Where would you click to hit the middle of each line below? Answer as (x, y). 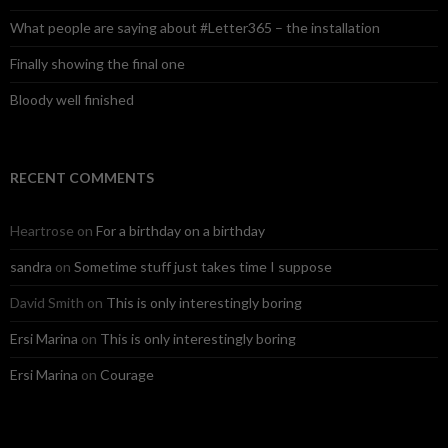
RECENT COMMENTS (82, 178)
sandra (31, 267)
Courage (127, 375)
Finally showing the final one (97, 64)
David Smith (47, 303)
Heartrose (42, 231)
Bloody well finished (72, 100)
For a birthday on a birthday (180, 231)
